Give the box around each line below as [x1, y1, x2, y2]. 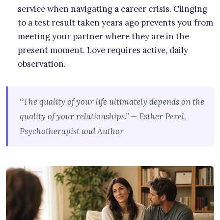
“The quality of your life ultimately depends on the [20, 96, 204, 108]
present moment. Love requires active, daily [18, 45, 188, 56]
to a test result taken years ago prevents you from [18, 17, 213, 28]
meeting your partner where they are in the [18, 31, 189, 42]
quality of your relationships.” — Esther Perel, [20, 111, 186, 122]
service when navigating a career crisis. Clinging [18, 3, 207, 15]
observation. [18, 58, 66, 70]
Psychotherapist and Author [20, 126, 124, 137]
